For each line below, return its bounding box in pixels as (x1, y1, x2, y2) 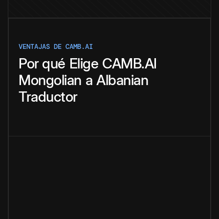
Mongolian (19, 71, 82, 89)
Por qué (19, 55, 66, 72)
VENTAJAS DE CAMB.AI (19, 42, 93, 51)
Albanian (96, 71, 148, 89)
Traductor (19, 88, 78, 106)
